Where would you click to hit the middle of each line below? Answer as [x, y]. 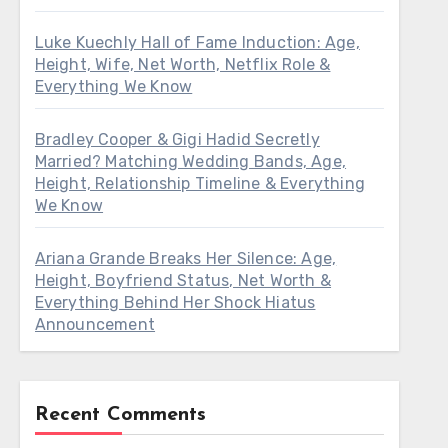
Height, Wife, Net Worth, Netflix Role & [182, 64]
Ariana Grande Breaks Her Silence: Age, [185, 258]
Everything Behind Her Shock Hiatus [175, 302]
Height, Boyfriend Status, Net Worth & [183, 280]
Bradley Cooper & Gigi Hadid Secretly [177, 139]
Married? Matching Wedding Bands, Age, [190, 161]
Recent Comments [120, 415]
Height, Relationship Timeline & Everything [200, 183]
